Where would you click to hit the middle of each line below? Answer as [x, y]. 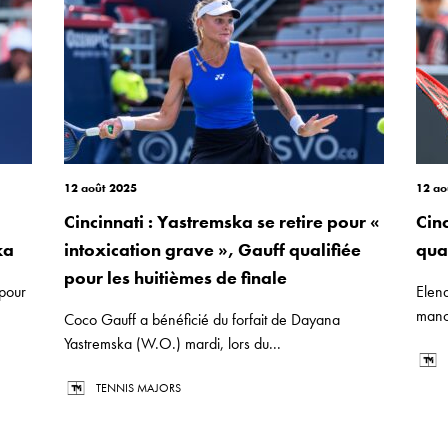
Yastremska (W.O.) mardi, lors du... [172, 343]
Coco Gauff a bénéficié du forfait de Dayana [202, 319]
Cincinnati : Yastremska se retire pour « [222, 221]
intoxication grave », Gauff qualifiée [212, 249]
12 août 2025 [100, 188]
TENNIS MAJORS [138, 388]
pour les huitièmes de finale [175, 277]
